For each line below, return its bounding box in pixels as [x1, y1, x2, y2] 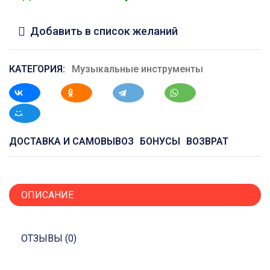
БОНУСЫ [140, 136, 180, 147]
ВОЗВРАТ [186, 136, 228, 147]
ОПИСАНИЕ [21, 189, 74, 201]
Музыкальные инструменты [72, 63, 203, 75]
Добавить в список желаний [30, 25, 178, 37]
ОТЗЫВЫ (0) [21, 233, 77, 244]
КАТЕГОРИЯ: [9, 63, 65, 75]
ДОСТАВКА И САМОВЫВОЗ [9, 136, 134, 147]
